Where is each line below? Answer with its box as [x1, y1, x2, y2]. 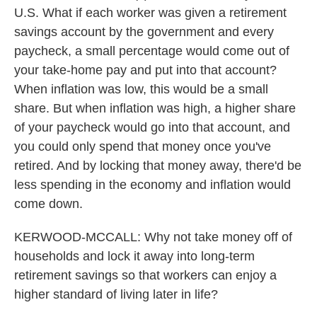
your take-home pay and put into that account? [14, 63, 277, 77]
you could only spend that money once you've [14, 139, 271, 154]
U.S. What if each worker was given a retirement [14, 6, 287, 20]
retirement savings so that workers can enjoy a [14, 268, 277, 282]
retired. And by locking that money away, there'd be [14, 158, 301, 173]
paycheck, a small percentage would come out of [14, 44, 289, 58]
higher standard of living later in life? [14, 287, 218, 301]
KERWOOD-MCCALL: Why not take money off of [14, 230, 292, 244]
